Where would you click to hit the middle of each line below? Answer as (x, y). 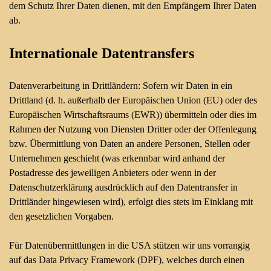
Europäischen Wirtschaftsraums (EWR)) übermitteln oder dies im (133, 115)
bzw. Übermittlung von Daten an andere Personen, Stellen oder (129, 144)
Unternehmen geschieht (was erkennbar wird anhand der (117, 158)
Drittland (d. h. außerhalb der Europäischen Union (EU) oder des (133, 100)
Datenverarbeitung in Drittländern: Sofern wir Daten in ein (121, 86)
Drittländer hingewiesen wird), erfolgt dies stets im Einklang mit (131, 202)
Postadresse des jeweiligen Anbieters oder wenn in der (113, 173)
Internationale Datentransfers (102, 53)
